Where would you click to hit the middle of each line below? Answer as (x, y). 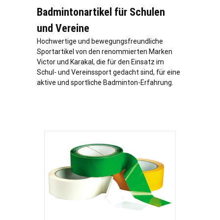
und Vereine (63, 28)
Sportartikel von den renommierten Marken (105, 52)
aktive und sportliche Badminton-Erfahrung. (105, 83)
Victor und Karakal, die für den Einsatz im (100, 62)
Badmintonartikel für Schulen (101, 12)
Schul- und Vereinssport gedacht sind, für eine (109, 72)
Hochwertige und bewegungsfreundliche (100, 41)
